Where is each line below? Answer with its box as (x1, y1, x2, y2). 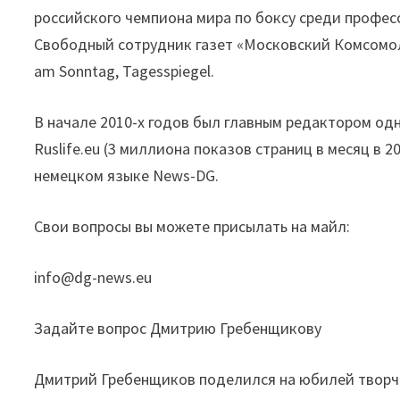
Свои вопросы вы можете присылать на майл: (34, 216, 351, 237)
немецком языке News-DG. (34, 165, 220, 186)
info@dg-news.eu (34, 267, 153, 287)
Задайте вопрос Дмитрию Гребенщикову (34, 318, 322, 338)
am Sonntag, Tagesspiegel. (34, 61, 215, 81)
